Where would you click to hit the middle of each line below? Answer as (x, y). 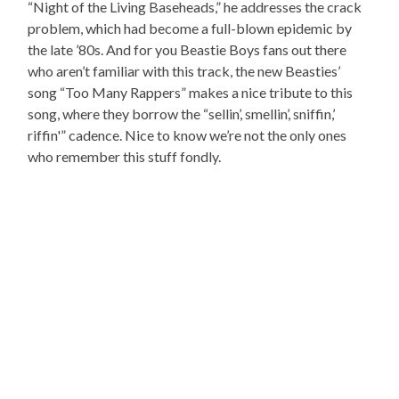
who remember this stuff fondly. (125, 157)
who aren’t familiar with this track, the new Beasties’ (184, 71)
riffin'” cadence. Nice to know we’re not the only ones (187, 135)
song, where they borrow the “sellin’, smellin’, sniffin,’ (182, 114)
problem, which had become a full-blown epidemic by (190, 28)
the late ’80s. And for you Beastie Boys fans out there (187, 50)
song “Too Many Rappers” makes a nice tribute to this (191, 93)
